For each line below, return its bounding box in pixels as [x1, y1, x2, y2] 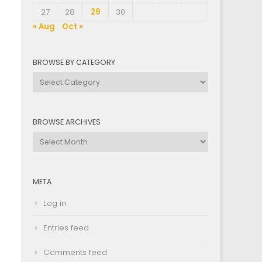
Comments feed [43, 246, 107, 258]
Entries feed [43, 222, 89, 233]
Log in [43, 197, 66, 209]
